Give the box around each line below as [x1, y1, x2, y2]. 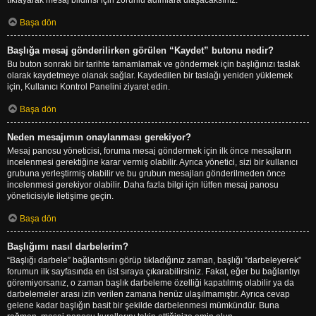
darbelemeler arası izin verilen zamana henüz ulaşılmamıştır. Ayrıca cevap [7, 288, 290, 299]
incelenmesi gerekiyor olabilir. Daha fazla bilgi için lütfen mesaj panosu [7, 179, 279, 190]
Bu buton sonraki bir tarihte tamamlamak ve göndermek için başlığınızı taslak [7, 59, 300, 69]
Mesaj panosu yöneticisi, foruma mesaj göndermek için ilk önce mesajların [7, 145, 291, 156]
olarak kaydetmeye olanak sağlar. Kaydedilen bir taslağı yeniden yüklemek [7, 70, 293, 80]
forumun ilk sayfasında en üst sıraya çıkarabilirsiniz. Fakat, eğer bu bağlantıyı [7, 266, 300, 276]
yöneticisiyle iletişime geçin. [7, 190, 114, 201]
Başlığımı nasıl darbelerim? [7, 241, 128, 252]
